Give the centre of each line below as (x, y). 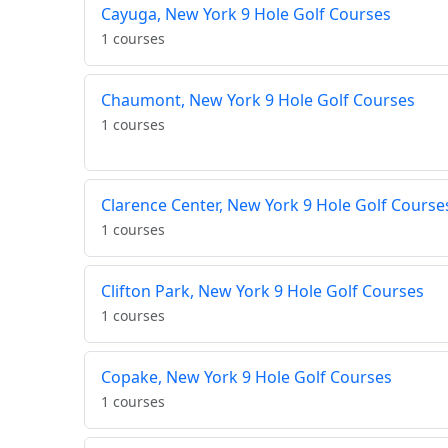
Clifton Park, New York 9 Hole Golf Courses (262, 291)
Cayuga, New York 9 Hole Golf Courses (246, 14)
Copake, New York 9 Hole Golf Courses (246, 377)
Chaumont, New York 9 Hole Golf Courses (258, 100)
